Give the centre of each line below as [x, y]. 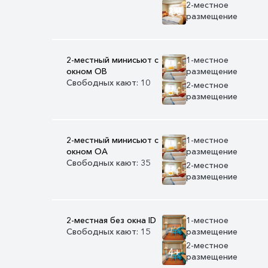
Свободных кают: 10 [108, 82]
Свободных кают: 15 [108, 231]
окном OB [87, 71]
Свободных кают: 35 [108, 162]
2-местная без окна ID [111, 220]
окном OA [87, 151]
